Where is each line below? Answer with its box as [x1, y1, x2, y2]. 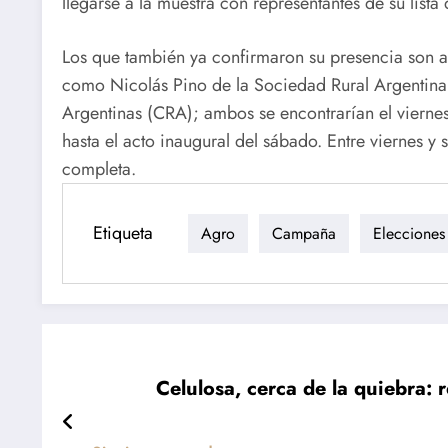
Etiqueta [93, 219, 153, 246]
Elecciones [373, 221, 445, 245]
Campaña [272, 221, 336, 245]
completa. [62, 156, 136, 183]
